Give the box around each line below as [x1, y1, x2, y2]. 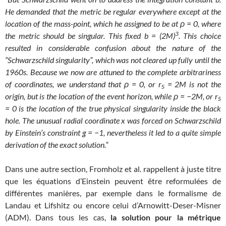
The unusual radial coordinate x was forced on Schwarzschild [22, 115, 221, 125]
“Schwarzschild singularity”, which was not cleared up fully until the [5, 54, 221, 65]
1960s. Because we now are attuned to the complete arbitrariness [5, 67, 221, 77]
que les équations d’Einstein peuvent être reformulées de [5, 176, 221, 186]
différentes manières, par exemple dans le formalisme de [5, 188, 221, 198]
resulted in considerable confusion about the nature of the [5, 42, 221, 52]
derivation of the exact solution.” [5, 139, 108, 149]
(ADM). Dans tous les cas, [5, 212, 111, 222]
